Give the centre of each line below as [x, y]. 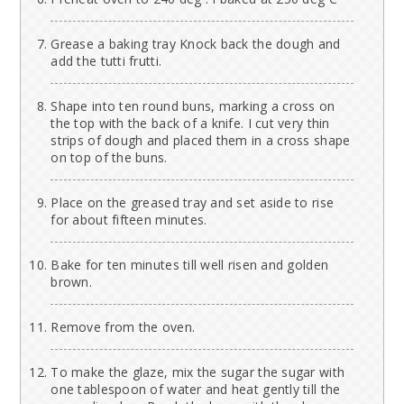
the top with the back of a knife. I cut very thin [190, 124]
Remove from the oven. [123, 327]
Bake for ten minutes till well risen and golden [190, 265]
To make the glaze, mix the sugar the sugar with [198, 372]
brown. [72, 282]
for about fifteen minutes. [129, 220]
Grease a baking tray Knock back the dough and [196, 44]
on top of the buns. [109, 158]
